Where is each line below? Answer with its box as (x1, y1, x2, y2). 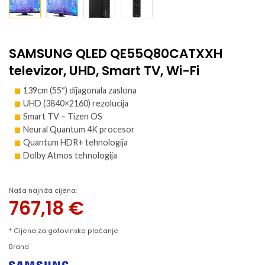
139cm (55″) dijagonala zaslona (23, 85, 137, 95)
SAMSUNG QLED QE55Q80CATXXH (9, 44, 222, 63)
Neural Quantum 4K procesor (23, 124, 135, 134)
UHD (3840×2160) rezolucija (23, 98, 128, 108)
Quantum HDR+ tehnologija (23, 137, 128, 147)
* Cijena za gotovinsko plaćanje (9, 226, 118, 235)
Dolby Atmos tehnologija (23, 150, 117, 160)
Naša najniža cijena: (9, 186, 77, 196)
